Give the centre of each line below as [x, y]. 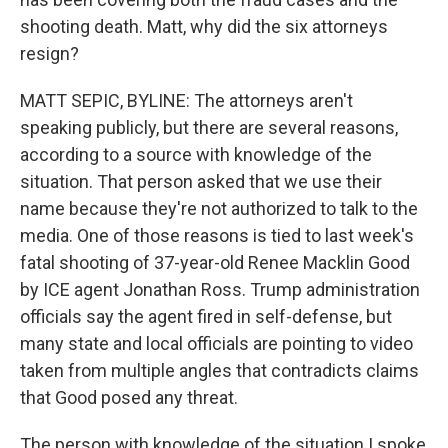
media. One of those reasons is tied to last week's [217, 235]
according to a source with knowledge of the [196, 154]
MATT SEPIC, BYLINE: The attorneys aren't [186, 100]
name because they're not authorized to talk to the [219, 208]
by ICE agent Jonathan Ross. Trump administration [220, 289]
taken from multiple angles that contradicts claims [219, 370]
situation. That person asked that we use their [201, 181]
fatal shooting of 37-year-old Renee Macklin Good [215, 262]
